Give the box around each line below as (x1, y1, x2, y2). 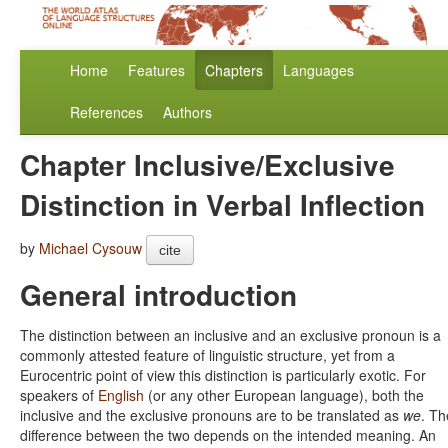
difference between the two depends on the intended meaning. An (20, 425, 436, 446)
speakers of (20, 385, 98, 406)
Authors (163, 102, 212, 123)
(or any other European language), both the (144, 385, 424, 406)
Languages (283, 60, 354, 81)
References (70, 102, 143, 123)
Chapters (205, 60, 263, 81)
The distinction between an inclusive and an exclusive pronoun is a (20, 325, 441, 346)
